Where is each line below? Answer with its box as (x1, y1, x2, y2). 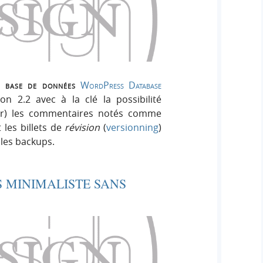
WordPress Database (80, 78, 162, 92)
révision (65, 120, 100, 134)
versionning (106, 120, 159, 134)
